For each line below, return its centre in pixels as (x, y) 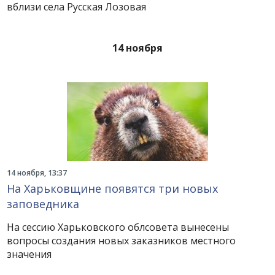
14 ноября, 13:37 (37, 173)
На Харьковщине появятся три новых (113, 188)
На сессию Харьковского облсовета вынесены (118, 227)
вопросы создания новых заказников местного (122, 241)
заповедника (43, 204)
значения (29, 254)
